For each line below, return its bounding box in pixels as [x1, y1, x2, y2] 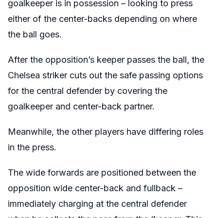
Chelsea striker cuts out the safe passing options [8, 70, 203, 80]
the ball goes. [8, 29, 62, 39]
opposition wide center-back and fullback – [8, 182, 182, 193]
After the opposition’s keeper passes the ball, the [8, 54, 204, 65]
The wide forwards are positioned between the [8, 167, 196, 178]
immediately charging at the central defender [8, 198, 187, 209]
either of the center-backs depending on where [8, 13, 197, 24]
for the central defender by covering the [8, 85, 167, 96]
